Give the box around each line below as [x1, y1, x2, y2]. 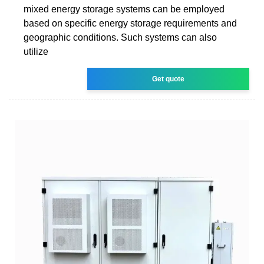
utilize [24, 46, 48, 57]
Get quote [152, 74, 185, 83]
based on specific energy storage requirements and [24, 18, 237, 28]
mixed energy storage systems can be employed [24, 4, 225, 14]
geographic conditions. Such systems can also [24, 32, 217, 42]
